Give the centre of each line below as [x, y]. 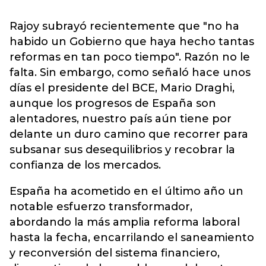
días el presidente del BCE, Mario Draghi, [122, 88]
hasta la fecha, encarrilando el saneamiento [132, 237]
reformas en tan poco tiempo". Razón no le [130, 57]
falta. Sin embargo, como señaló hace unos [130, 72]
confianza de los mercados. [85, 165]
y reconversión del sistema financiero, [115, 253]
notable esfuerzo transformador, [101, 207]
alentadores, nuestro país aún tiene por [121, 119]
